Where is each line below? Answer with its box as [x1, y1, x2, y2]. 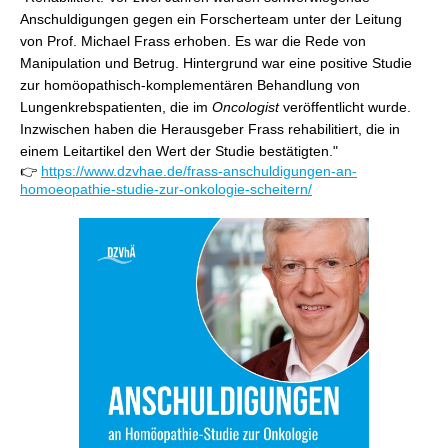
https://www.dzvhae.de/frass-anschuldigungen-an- [41, 163, 357, 179]
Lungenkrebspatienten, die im [20, 99, 212, 115]
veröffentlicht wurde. [279, 99, 411, 115]
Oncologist [212, 99, 279, 115]
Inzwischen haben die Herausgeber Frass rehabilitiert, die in [20, 121, 400, 137]
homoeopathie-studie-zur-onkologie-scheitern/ [20, 181, 312, 197]
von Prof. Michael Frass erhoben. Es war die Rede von [20, 33, 366, 49]
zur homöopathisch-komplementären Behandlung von [20, 77, 360, 93]
